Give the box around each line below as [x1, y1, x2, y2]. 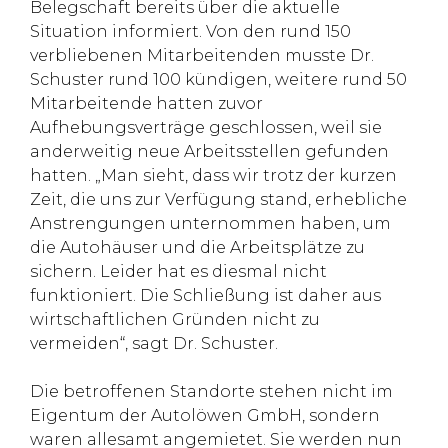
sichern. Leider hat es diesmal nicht [30, 261, 327, 281]
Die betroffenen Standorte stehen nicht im [30, 381, 393, 401]
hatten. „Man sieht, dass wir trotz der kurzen [30, 165, 397, 185]
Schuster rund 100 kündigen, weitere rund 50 [30, 69, 407, 89]
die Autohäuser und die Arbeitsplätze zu [30, 237, 365, 257]
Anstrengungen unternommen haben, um [30, 213, 391, 233]
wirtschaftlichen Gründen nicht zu [30, 309, 320, 329]
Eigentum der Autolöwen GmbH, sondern [30, 405, 380, 425]
